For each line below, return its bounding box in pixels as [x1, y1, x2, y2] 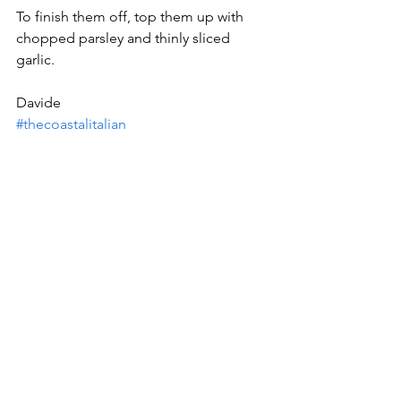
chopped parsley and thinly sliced [16, 29, 234, 47]
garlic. [16, 50, 55, 68]
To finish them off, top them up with [16, 7, 247, 25]
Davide [16, 93, 61, 111]
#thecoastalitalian [16, 115, 126, 132]
